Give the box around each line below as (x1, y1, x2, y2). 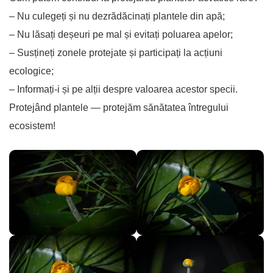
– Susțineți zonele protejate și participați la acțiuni (9, 48, 222, 58)
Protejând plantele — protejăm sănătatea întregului (9, 102, 229, 113)
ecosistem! (9, 121, 55, 132)
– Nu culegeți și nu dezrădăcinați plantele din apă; (9, 11, 225, 22)
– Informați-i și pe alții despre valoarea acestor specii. (9, 84, 238, 95)
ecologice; (9, 66, 54, 77)
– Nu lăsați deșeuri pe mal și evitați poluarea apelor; (9, 29, 233, 40)
